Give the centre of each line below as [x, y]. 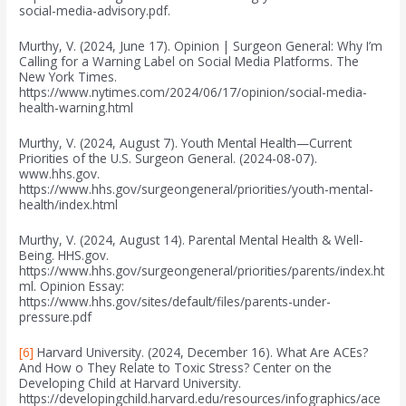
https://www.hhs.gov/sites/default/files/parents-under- [175, 301]
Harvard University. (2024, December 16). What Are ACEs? [201, 352]
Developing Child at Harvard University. [130, 382]
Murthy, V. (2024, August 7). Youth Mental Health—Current [186, 142]
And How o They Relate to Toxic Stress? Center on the [176, 367]
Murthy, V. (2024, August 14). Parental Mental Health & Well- [192, 239]
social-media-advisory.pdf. [95, 11]
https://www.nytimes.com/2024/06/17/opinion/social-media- [193, 92]
